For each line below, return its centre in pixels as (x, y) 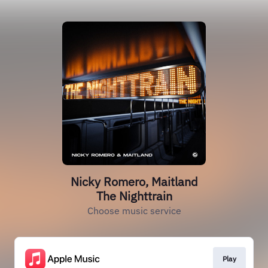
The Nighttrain (134, 196)
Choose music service (134, 211)
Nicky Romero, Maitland (134, 182)
